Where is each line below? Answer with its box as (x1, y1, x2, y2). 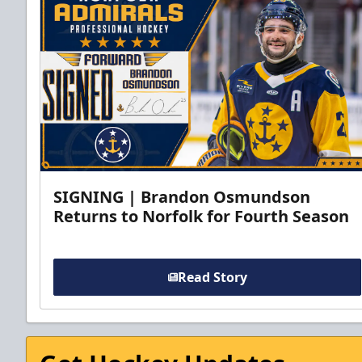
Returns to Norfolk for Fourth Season (53, 204, 349, 227)
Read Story (177, 267, 247, 286)
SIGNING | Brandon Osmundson (53, 185, 310, 208)
